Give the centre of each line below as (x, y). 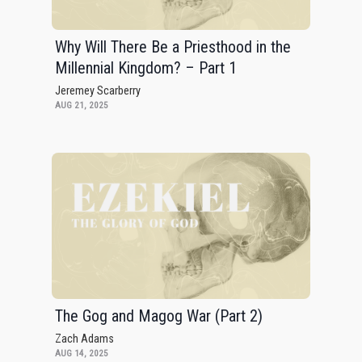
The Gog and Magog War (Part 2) (159, 316)
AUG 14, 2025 (82, 353)
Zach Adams (84, 339)
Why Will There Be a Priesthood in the (173, 47)
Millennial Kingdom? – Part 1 (146, 68)
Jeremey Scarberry (98, 91)
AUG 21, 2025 (82, 106)
